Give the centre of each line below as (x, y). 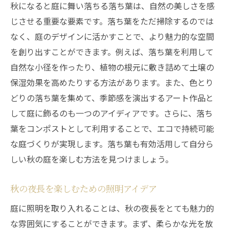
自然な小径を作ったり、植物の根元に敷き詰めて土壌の (112, 67)
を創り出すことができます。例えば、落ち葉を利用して (112, 52)
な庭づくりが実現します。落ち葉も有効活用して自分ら (112, 144)
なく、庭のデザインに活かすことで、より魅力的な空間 (112, 36)
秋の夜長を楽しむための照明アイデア (84, 188)
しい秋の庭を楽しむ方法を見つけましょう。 (92, 159)
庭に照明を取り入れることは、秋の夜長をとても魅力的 (112, 208)
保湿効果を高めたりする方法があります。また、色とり (112, 82)
